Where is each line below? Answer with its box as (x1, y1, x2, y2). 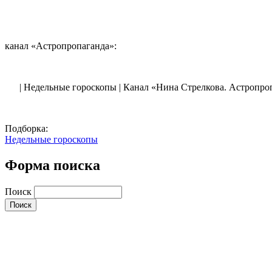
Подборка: (5, 123, 50, 134)
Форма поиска (5, 157, 100, 174)
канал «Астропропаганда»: (5, 41, 119, 52)
